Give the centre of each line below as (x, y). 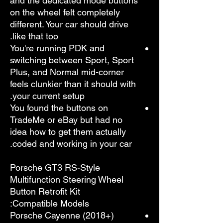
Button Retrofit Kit (45, 191)
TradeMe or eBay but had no (66, 119)
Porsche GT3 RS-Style (55, 167)
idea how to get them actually (68, 131)
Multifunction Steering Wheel (67, 179)
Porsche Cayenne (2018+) (62, 215)
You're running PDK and (57, 48)
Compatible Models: (51, 203)
